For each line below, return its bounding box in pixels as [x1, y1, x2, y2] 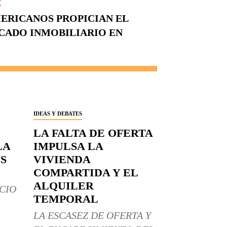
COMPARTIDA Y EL [33, 166, 138, 179]
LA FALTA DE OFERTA [33, 127, 153, 140]
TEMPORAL [33, 193, 98, 206]
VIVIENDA [33, 153, 91, 166]
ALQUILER [33, 179, 94, 193]
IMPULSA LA [33, 140, 103, 153]
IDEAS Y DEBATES [33, 110, 82, 117]
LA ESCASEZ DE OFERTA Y [33, 210, 151, 221]
